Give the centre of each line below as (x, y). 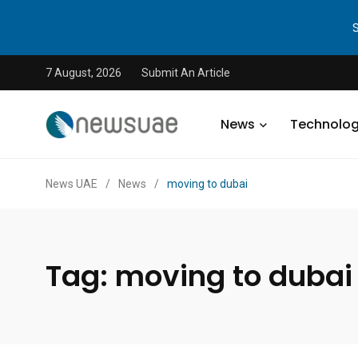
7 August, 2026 (84, 73)
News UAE (72, 184)
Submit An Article (186, 73)
